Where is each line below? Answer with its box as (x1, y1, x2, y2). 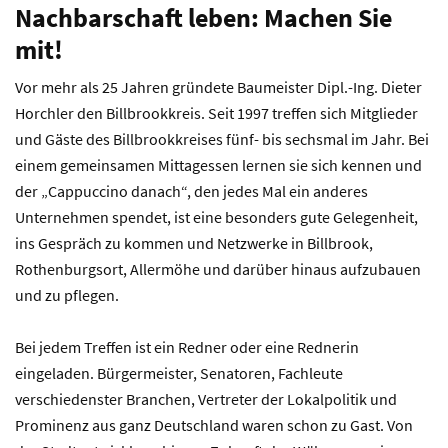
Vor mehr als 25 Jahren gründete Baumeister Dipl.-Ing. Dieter (15, 77, 422, 97)
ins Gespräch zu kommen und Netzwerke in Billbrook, (15, 233, 373, 253)
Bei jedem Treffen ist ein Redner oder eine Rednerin (15, 337, 359, 357)
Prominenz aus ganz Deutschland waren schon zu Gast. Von (15, 415, 413, 435)
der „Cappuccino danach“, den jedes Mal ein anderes (15, 181, 368, 201)
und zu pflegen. (15, 285, 119, 305)
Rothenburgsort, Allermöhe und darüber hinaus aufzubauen (15, 259, 421, 279)
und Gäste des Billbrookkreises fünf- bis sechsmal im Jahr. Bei (15, 129, 429, 149)
